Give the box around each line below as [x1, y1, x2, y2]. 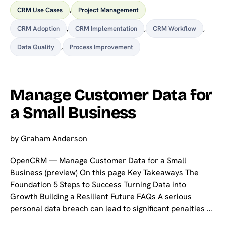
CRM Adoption [17, 24, 60, 33]
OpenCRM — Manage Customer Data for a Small [10, 155, 186, 166]
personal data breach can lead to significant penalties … [10, 203, 212, 214]
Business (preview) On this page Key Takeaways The [10, 167, 199, 178]
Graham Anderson [21, 133, 87, 144]
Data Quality [17, 43, 54, 52]
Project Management [78, 6, 139, 15]
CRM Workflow [153, 24, 196, 33]
